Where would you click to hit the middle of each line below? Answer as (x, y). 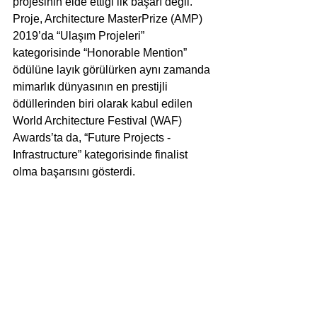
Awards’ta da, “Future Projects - (93, 137)
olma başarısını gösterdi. (75, 171)
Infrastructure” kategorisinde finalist (102, 154)
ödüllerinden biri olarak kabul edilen (104, 103)
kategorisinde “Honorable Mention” (101, 52)
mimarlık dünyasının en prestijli (92, 86)
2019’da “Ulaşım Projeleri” (80, 35)
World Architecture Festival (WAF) (99, 120)
